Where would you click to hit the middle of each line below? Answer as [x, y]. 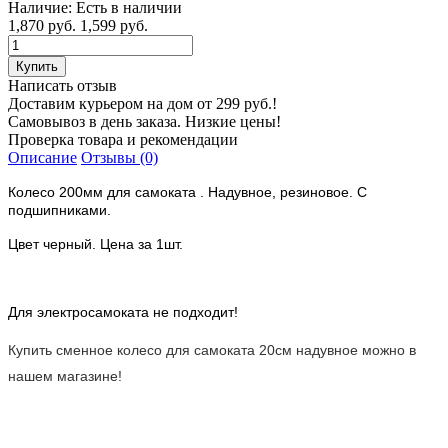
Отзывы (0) [119, 157]
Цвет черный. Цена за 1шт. [95, 243]
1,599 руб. [114, 25]
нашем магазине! [65, 375]
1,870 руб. [42, 25]
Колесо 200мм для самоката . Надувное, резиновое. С [187, 191]
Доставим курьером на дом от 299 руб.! [142, 103]
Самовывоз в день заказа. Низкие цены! [144, 121]
